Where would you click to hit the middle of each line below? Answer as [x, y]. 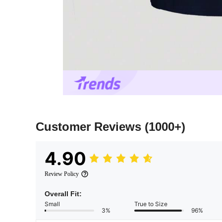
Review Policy [62, 174]
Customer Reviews [90, 127]
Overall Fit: [63, 194]
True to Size [151, 204]
